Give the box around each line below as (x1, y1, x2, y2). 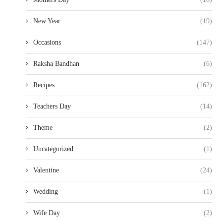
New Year (33, 17, 60, 25)
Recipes (33, 81, 55, 89)
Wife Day (33, 209, 60, 217)
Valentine (33, 166, 59, 174)
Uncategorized (33, 145, 73, 153)
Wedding (33, 188, 58, 195)
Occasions (33, 39, 61, 46)
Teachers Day (33, 103, 71, 110)
